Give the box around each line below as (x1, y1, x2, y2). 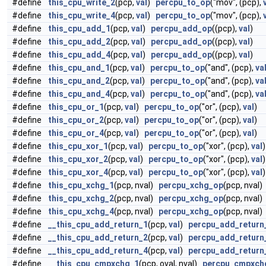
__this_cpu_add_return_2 (48, 233, 148, 242)
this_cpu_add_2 (48, 37, 110, 46)
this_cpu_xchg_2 (48, 194, 114, 203)
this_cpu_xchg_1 (48, 180, 114, 190)
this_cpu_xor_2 (48, 154, 108, 164)
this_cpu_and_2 (48, 76, 110, 85)
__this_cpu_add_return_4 (48, 246, 148, 255)
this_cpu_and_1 (48, 63, 110, 72)
